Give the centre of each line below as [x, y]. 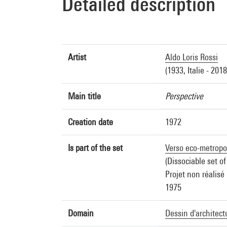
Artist [77, 57]
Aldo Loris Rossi [192, 57]
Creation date [90, 122]
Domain [81, 213]
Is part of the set [95, 148]
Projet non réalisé [195, 174]
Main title [84, 96]
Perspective [184, 96]
